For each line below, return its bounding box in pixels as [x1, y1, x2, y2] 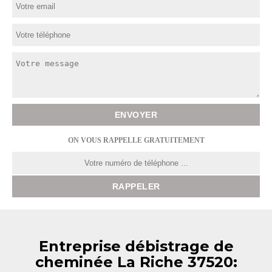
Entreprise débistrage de [38, 237, 234, 255]
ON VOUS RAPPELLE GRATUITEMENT [67, 136, 205, 144]
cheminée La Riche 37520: [35, 253, 237, 271]
